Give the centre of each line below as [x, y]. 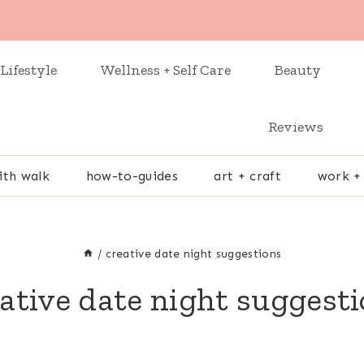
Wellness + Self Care [166, 70]
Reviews [296, 127]
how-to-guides [132, 175]
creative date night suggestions [194, 253]
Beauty [298, 70]
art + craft [247, 175]
